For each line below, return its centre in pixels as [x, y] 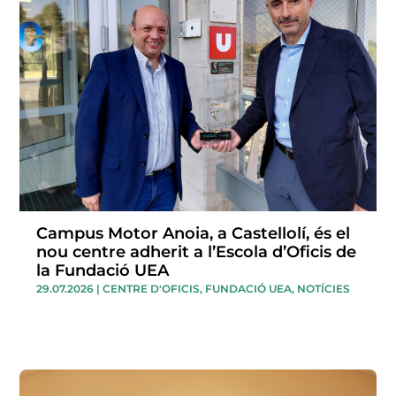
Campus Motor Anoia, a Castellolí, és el [194, 234]
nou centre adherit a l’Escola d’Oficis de [197, 252]
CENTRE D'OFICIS [152, 289]
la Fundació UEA [103, 271]
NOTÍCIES [324, 289]
